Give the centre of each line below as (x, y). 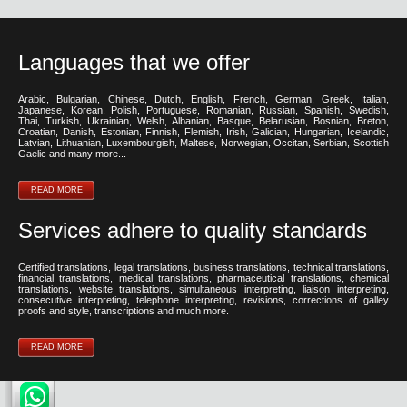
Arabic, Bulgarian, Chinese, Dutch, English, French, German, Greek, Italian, (203, 99)
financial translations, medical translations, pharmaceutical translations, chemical (203, 278)
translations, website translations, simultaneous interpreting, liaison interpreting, (203, 289)
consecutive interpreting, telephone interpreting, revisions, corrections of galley (203, 300)
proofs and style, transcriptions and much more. (124, 311)
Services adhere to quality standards (193, 230)
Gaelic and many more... (73, 154)
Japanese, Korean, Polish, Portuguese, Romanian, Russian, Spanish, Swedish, (203, 110)
